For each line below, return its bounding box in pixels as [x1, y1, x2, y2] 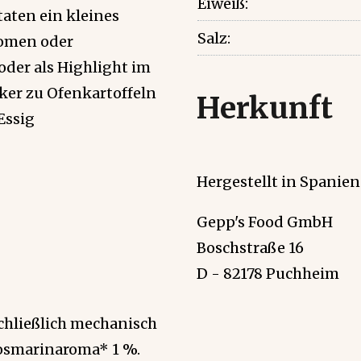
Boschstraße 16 [197, 239, 304, 258]
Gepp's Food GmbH [197, 213, 333, 232]
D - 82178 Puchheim [197, 264, 339, 284]
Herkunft [197, 89, 333, 127]
